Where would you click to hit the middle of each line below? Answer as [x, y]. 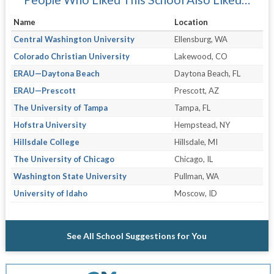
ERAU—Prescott [44, 91]
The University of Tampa [60, 108]
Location [191, 22]
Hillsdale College [46, 142]
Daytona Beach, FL [207, 74]
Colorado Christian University [71, 57]
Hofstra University [50, 125]
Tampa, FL [192, 108]
